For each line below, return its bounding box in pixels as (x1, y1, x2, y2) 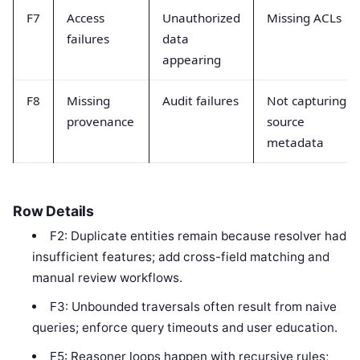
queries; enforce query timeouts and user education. (32, 320, 338, 336)
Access (67, 9, 104, 26)
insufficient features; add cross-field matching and (32, 249, 330, 265)
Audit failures (162, 92, 239, 108)
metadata (267, 133, 324, 150)
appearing (162, 51, 221, 67)
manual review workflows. (32, 270, 183, 286)
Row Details (13, 202, 95, 220)
